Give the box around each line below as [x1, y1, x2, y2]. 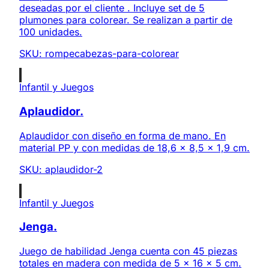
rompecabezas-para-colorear [45, 47, 179, 60]
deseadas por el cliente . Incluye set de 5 [19, 2, 205, 14]
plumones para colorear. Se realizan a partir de [19, 14, 232, 26]
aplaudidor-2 [45, 163, 103, 175]
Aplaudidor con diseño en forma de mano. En [19, 129, 226, 142]
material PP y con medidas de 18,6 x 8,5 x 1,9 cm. [19, 141, 250, 154]
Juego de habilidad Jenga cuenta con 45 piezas [19, 245, 237, 258]
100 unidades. [19, 26, 82, 38]
